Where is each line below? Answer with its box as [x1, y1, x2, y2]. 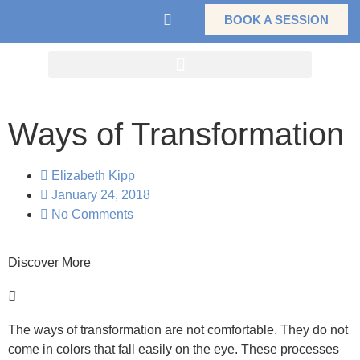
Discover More [8, 256, 91, 269]
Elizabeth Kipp [51, 169, 135, 182]
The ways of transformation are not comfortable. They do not [8, 323, 348, 337]
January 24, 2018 [51, 188, 150, 202]
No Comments [51, 207, 133, 221]
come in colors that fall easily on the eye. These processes [8, 342, 339, 356]
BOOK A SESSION [224, 13, 329, 27]
